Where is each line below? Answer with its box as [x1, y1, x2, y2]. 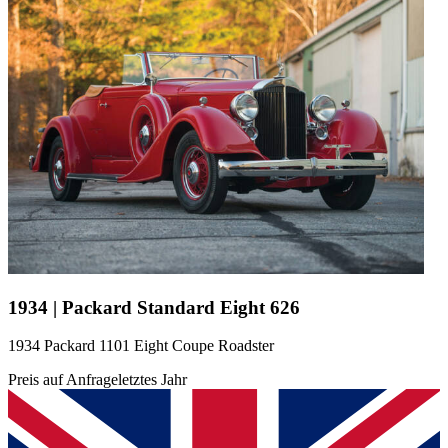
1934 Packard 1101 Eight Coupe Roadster [8, 337, 274, 355]
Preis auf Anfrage [8, 371, 118, 389]
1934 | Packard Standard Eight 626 [8, 296, 300, 318]
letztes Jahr [118, 371, 187, 389]
